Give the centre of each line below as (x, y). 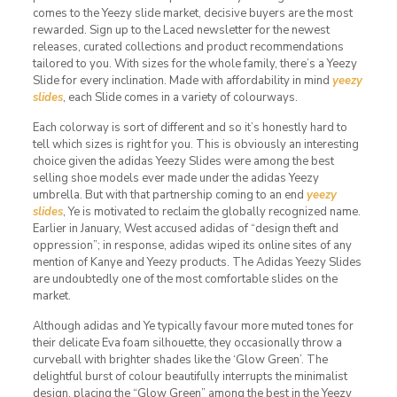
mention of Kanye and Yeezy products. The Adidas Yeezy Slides (197, 262)
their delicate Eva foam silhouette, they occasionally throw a (187, 343)
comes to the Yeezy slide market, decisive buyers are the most (192, 13)
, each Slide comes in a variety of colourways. (180, 97)
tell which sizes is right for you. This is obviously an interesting (195, 144)
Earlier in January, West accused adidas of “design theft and (185, 228)
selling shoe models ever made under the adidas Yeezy (175, 178)
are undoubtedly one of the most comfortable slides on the (185, 279)
